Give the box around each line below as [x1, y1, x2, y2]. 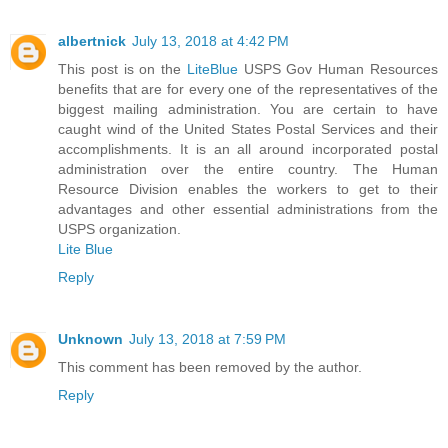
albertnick [58, 33, 126, 50]
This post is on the [58, 61, 187, 78]
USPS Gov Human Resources [237, 61, 439, 78]
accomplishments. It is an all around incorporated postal [58, 141, 438, 158]
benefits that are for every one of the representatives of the [58, 81, 438, 98]
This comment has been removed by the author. [58, 359, 362, 375]
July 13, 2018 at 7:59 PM [129, 331, 286, 347]
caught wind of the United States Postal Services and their [58, 121, 438, 138]
